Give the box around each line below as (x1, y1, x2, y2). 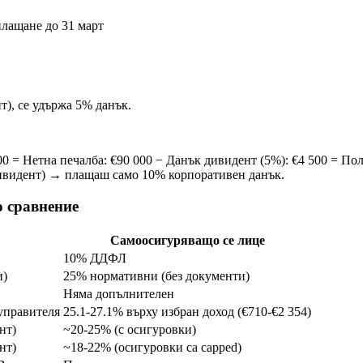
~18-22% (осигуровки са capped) (63, 340, 241, 354)
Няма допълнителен (63, 286, 174, 301)
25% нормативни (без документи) (63, 268, 250, 283)
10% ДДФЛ (63, 250, 126, 265)
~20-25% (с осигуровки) (63, 322, 196, 336)
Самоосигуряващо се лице (109, 233, 265, 247)
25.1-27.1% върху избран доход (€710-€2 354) (63, 304, 311, 318)
